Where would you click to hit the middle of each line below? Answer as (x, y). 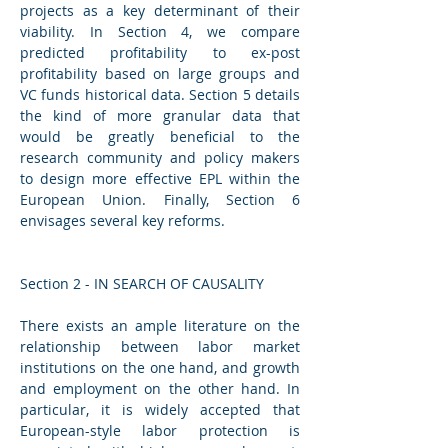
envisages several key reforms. (122, 221)
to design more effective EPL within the (160, 179)
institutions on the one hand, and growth (160, 368)
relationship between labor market (160, 347)
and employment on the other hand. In (160, 389)
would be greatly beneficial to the (160, 137)
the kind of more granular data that (160, 116)
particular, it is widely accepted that (160, 410)
